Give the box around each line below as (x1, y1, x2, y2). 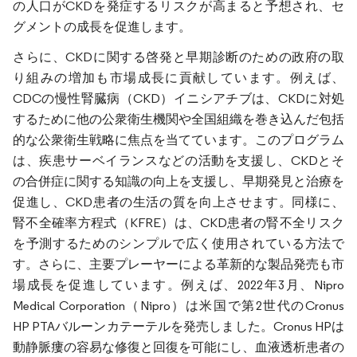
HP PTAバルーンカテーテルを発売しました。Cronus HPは (13, 319, 344, 334)
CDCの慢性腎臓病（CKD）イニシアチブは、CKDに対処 (13, 91, 344, 106)
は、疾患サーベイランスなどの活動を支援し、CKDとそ (13, 153, 344, 168)
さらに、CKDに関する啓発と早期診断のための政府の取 (13, 49, 344, 65)
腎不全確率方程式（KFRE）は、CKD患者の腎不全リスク (13, 215, 344, 230)
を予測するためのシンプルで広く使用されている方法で (13, 236, 344, 251)
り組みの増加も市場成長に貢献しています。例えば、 (13, 70, 344, 85)
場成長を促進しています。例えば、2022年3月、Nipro (13, 277, 344, 292)
